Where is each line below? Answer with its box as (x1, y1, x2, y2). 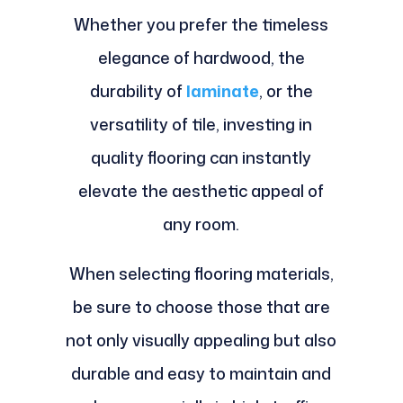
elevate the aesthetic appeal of (78, 179, 325, 203)
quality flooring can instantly (91, 146, 312, 170)
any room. (163, 212, 240, 237)
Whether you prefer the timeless (74, 13, 329, 37)
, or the (258, 79, 313, 103)
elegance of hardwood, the (97, 46, 305, 70)
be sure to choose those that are (72, 295, 330, 319)
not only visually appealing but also (66, 328, 337, 353)
